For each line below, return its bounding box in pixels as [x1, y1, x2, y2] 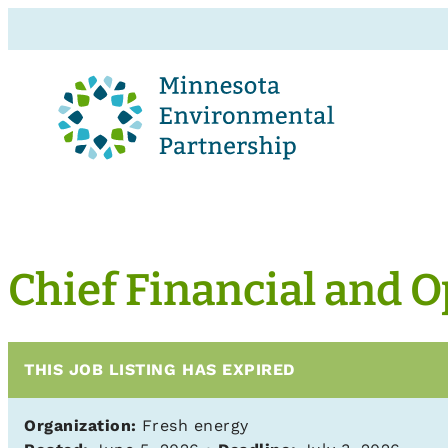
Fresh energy [136, 416, 249, 436]
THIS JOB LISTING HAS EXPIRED [24, 360, 295, 380]
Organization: [24, 416, 137, 436]
